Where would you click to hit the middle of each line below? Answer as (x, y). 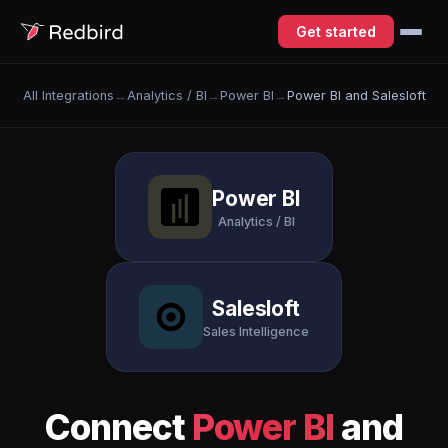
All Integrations (68, 95)
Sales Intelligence (256, 331)
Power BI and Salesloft (356, 95)
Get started (336, 31)
